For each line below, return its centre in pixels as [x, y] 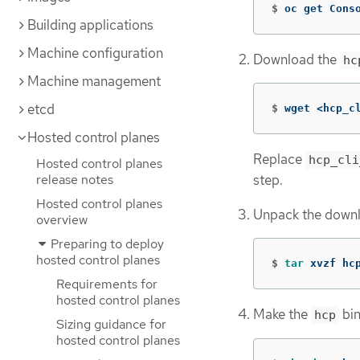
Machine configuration [95, 53]
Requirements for [107, 284]
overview [62, 220]
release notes [75, 180]
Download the [297, 59]
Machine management [94, 81]
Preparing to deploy [106, 244]
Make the [282, 315]
